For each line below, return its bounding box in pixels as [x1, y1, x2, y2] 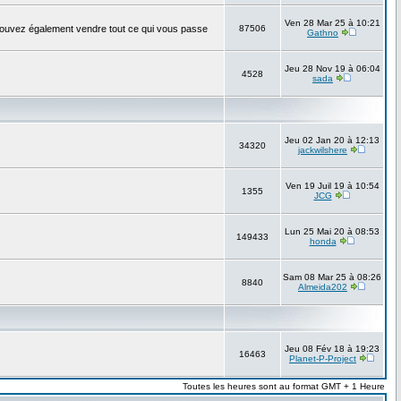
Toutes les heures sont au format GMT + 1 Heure [183, 381, 385, 392]
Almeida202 [298, 282, 347, 293]
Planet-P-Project [289, 354, 356, 364]
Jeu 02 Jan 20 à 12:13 [285, 135, 380, 146]
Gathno [307, 28, 338, 38]
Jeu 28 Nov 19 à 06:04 [284, 64, 380, 74]
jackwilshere [298, 145, 347, 156]
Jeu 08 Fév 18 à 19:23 [285, 344, 380, 354]
